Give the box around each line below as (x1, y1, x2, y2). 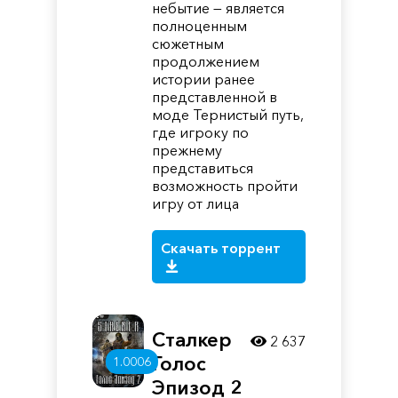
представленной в (152, 88, 278, 106)
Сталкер (152, 328, 233, 352)
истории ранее (152, 70, 256, 88)
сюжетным (152, 35, 225, 52)
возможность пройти (152, 177, 298, 195)
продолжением (152, 52, 260, 70)
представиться (152, 159, 254, 177)
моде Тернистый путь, (152, 106, 305, 123)
